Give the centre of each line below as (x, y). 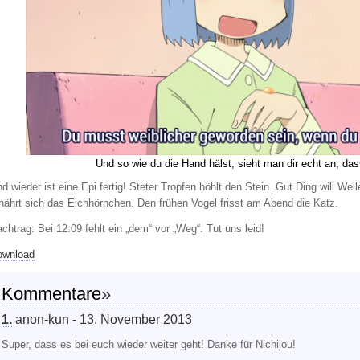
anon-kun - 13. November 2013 (102, 319)
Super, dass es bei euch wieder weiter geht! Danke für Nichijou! (149, 344)
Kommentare (51, 294)
